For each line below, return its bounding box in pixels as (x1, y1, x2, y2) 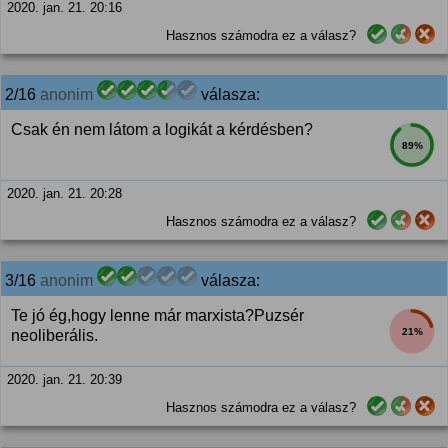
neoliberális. (11, 327, 98, 344)
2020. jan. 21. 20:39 (7, 372, 122, 387)
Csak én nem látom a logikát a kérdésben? (11, 121, 313, 138)
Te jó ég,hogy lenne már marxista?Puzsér (11, 307, 304, 324)
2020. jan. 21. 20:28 (7, 186, 122, 201)
